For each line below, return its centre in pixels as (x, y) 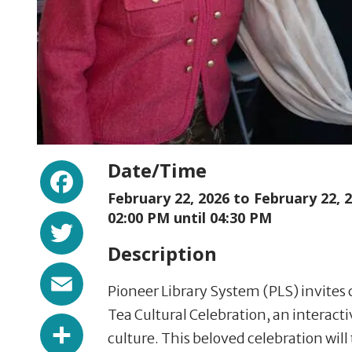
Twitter (127, 224)
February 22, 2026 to (181, 198)
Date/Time (157, 170)
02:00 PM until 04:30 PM (190, 217)
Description (162, 253)
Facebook (140, 172)
